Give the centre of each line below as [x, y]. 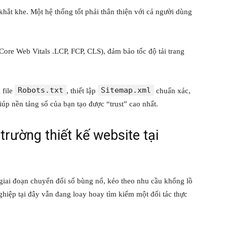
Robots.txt [41, 90]
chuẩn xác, [172, 91]
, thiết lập [82, 91]
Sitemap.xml [126, 90]
